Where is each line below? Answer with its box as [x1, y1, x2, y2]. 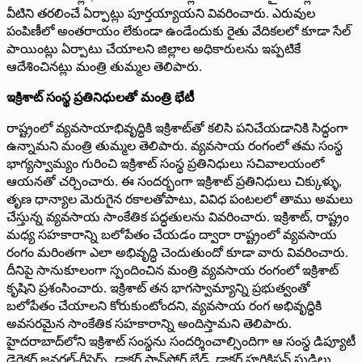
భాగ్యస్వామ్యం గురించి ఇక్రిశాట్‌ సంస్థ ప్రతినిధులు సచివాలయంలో [6, 156, 324, 170]
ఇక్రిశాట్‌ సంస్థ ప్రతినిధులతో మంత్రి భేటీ [6, 90, 194, 104]
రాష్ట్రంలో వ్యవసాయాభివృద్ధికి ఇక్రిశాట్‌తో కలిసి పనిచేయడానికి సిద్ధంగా [6, 120, 348, 135]
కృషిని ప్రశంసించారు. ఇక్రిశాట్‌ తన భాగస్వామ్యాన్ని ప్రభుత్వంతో [6, 280, 310, 295]
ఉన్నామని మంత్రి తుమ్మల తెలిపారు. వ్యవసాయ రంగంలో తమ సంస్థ [6, 138, 343, 153]
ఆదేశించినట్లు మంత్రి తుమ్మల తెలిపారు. [6, 59, 202, 74]
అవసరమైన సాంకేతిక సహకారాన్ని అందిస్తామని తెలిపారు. [6, 316, 292, 330]
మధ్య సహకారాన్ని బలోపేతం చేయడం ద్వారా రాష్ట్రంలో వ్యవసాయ [6, 227, 337, 242]
